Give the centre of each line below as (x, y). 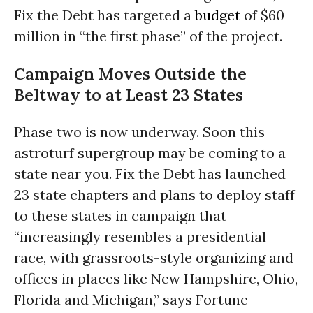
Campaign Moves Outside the (130, 74)
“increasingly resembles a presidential (140, 236)
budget (218, 15)
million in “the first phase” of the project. (148, 36)
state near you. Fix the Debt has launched (150, 173)
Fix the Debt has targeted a (104, 15)
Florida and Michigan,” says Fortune (131, 299)
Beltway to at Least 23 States (129, 95)
